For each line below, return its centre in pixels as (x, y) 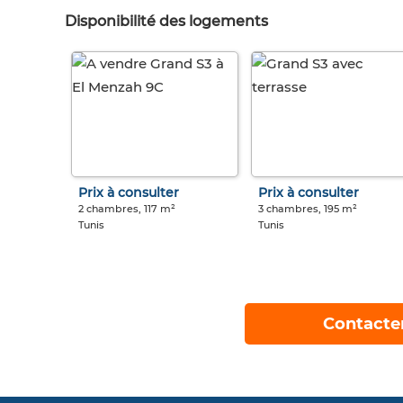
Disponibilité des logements (166, 22)
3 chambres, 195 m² (307, 209)
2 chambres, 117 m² (127, 209)
